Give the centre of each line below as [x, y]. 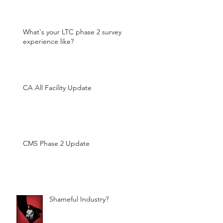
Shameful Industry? [79, 199]
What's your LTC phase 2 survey [72, 32]
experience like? [48, 41]
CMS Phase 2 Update [56, 143]
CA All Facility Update [57, 88]
